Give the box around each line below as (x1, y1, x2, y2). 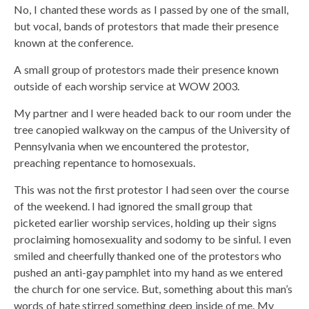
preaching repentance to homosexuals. (14, 155, 196, 169)
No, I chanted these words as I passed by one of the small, (14, 2, 288, 16)
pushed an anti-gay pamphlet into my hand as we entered (14, 265, 283, 279)
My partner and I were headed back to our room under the (14, 106, 291, 119)
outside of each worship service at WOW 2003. (14, 79, 239, 92)
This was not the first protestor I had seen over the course (14, 182, 289, 196)
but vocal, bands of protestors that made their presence (14, 19, 279, 32)
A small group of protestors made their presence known (14, 62, 279, 76)
